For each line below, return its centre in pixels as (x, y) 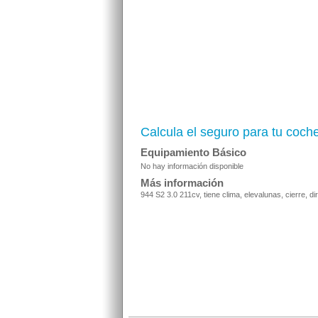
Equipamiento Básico (193, 153)
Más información (182, 183)
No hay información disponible (192, 166)
